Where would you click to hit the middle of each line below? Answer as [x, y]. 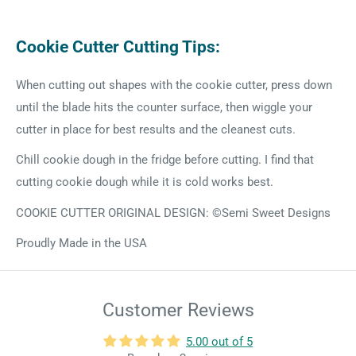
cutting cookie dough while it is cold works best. [145, 182]
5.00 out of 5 [219, 342]
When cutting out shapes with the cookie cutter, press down [174, 85]
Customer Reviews [178, 310]
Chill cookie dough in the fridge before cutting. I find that [165, 160]
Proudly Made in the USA [81, 244]
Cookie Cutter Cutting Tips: [118, 46]
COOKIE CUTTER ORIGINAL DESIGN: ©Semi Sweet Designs [173, 213]
